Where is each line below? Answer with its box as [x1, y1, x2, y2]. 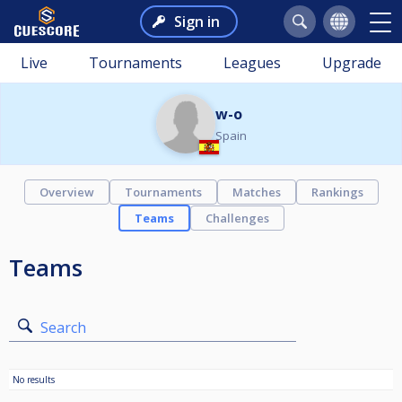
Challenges [205, 210, 269, 226]
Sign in [173, 12, 220, 31]
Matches [232, 184, 281, 200]
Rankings [310, 184, 363, 200]
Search [40, 318, 86, 337]
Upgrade [322, 53, 381, 73]
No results [13, 373, 55, 386]
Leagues [223, 53, 281, 73]
